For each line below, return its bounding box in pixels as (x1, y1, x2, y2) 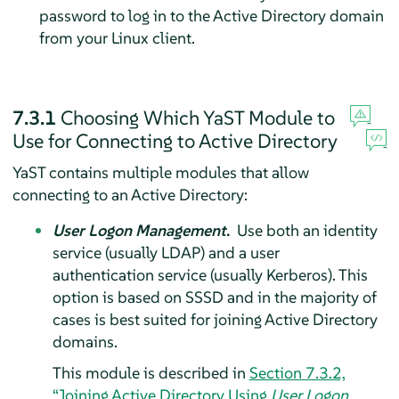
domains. (52, 330, 118, 352)
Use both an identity (232, 219, 378, 240)
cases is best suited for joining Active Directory (52, 308, 378, 330)
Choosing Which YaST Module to (60, 104, 335, 130)
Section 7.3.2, (248, 362, 346, 383)
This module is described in (52, 362, 249, 383)
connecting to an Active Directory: (12, 183, 248, 205)
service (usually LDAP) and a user (52, 241, 280, 263)
